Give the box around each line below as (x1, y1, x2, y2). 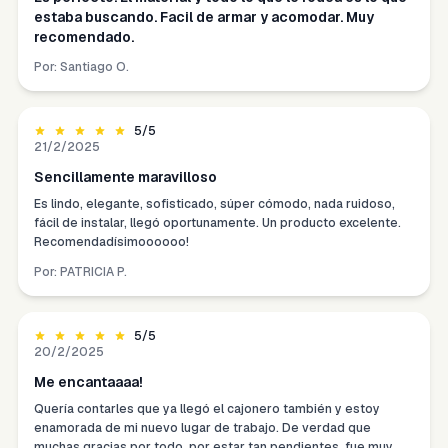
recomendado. (34, 28, 134, 47)
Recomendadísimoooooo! (34, 234, 189, 251)
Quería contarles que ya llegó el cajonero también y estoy (34, 401, 380, 418)
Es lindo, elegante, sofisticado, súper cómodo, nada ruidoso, (34, 196, 395, 213)
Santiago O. (60, 59, 129, 76)
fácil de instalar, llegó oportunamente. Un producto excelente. (34, 215, 401, 232)
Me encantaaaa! (34, 373, 143, 392)
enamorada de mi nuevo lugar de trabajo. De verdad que (34, 420, 371, 437)
